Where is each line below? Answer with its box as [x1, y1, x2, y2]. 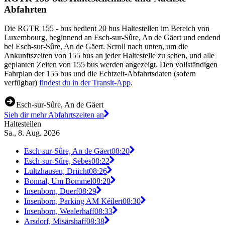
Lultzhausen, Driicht [24, 167, 89, 176]
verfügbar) [4, 78, 39, 87]
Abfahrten [4, 4, 47, 15]
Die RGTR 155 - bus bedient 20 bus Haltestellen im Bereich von [4, 24, 209, 33]
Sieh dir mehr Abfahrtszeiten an [4, 110, 104, 120]
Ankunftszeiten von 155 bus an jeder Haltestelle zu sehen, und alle [4, 51, 214, 60]
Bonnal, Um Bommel [24, 177, 92, 186]
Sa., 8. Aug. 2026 [4, 129, 60, 138]
